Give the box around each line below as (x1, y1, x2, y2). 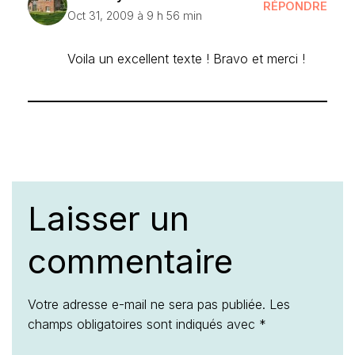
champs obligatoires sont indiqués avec (28, 316, 259, 332)
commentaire (28, 241, 233, 281)
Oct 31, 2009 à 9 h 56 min (67, 9, 202, 22)
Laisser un (28, 198, 189, 239)
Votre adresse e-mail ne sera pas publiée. (28, 296, 265, 312)
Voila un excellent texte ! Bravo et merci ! (67, 51, 305, 67)
